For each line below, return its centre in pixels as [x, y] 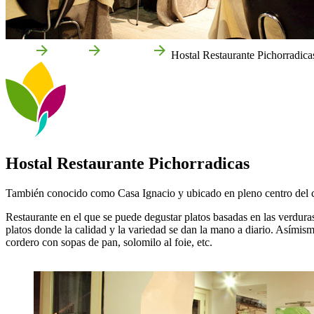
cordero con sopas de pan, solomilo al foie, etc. [109, 242]
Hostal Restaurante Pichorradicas [128, 163]
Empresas [127, 55]
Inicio [18, 55]
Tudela [68, 55]
